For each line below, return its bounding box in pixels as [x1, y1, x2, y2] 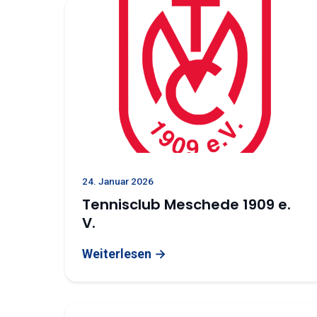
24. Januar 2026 [82, 175, 154, 187]
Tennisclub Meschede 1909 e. [82, 195, 291, 214]
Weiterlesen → [82, 246, 166, 261]
